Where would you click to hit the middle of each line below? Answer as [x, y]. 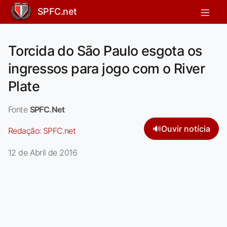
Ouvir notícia [186, 128]
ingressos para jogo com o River [106, 68]
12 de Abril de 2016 [43, 152]
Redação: [26, 130]
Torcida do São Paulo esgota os [105, 51]
